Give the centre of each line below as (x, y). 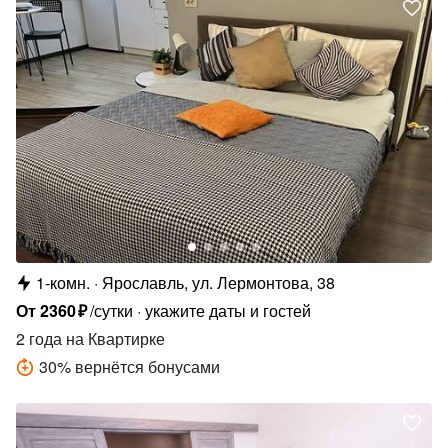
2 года (39, 338)
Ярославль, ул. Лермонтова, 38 (218, 282)
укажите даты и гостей (228, 310)
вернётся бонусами (147, 366)
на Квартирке (113, 338)
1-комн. (63, 282)
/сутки (112, 310)
